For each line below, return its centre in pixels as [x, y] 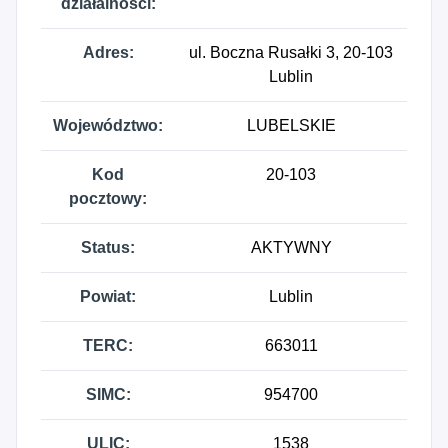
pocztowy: [108, 198]
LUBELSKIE [291, 125]
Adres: [108, 52]
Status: [108, 247]
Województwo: [108, 125]
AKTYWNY [291, 247]
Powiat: [108, 296]
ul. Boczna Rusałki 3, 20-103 [291, 52]
